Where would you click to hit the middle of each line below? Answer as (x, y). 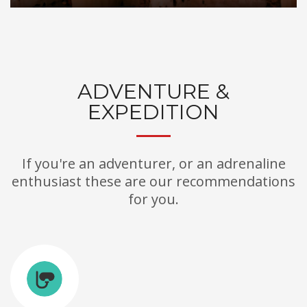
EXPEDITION (153, 112)
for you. (153, 199)
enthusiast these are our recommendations (153, 181)
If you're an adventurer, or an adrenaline (153, 163)
